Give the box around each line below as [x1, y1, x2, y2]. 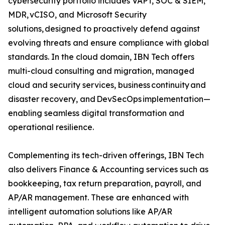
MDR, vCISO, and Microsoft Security [8, 10, 147, 20]
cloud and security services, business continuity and [8, 80, 206, 90]
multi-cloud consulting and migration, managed [8, 66, 194, 76]
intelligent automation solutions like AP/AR [8, 206, 172, 217]
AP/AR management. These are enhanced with [8, 192, 189, 203]
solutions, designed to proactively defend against [8, 24, 200, 34]
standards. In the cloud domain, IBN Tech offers [8, 52, 194, 62]
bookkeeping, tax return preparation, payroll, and [8, 178, 201, 189]
